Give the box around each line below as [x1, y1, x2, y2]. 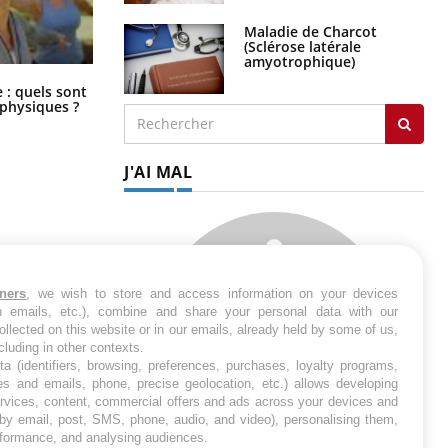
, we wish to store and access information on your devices [26, 286, 399, 301]
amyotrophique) [244, 51, 355, 71]
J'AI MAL [124, 160, 192, 183]
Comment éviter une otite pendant [124, 78, 364, 98]
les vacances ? [124, 93, 219, 113]
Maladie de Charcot [244, 21, 377, 41]
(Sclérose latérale [244, 36, 361, 56]
